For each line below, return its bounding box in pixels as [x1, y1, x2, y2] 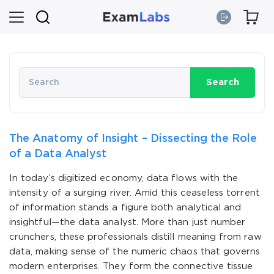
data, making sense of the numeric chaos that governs [9, 248, 261, 256]
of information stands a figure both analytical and [9, 204, 242, 212]
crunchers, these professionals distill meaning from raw [9, 233, 262, 241]
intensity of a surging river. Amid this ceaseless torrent [9, 189, 260, 197]
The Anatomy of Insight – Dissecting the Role [9, 134, 257, 144]
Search [206, 78, 239, 86]
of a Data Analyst [9, 149, 107, 159]
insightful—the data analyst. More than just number [9, 218, 246, 226]
